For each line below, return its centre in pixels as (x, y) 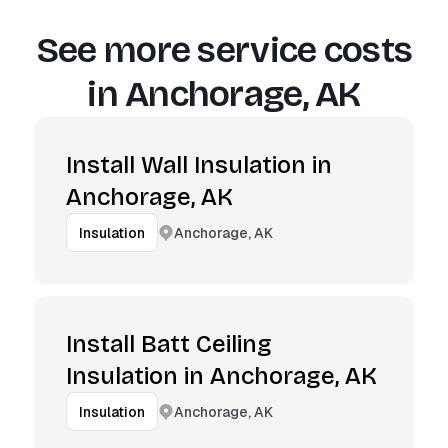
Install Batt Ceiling (169, 344)
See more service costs (224, 50)
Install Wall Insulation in (199, 165)
